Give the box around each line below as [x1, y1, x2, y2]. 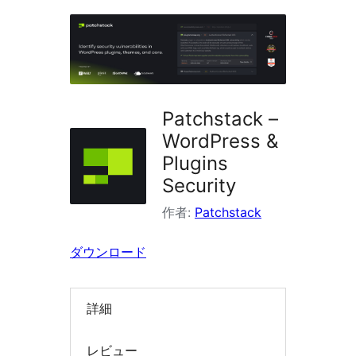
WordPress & [162, 130, 278, 153]
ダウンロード [70, 244, 146, 261]
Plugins [162, 152, 228, 176]
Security [162, 174, 236, 198]
